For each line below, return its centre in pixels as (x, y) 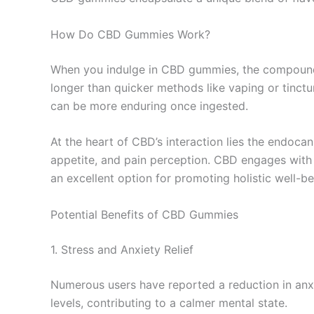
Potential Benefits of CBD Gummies (144, 214)
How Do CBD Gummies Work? (130, 34)
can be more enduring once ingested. (149, 105)
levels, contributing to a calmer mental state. (169, 302)
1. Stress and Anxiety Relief (122, 249)
